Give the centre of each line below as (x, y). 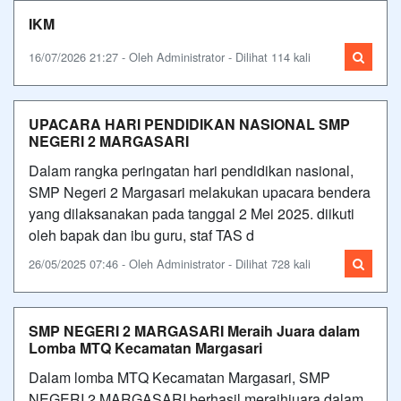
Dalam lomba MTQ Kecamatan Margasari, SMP (179, 377)
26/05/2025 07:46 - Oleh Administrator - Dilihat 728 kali (170, 264)
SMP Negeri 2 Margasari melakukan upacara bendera (200, 192)
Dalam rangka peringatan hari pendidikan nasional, (191, 171)
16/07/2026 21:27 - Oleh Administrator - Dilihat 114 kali (170, 57)
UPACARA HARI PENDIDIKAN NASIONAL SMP (189, 124)
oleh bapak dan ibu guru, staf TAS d (141, 235)
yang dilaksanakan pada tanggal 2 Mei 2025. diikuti (192, 213)
